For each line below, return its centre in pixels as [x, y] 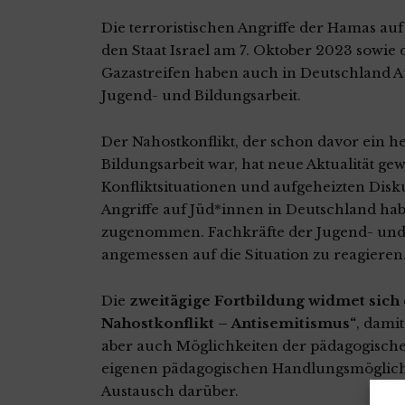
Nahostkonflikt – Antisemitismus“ [229, 323]
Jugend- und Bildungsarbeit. [201, 95]
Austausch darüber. [170, 391]
